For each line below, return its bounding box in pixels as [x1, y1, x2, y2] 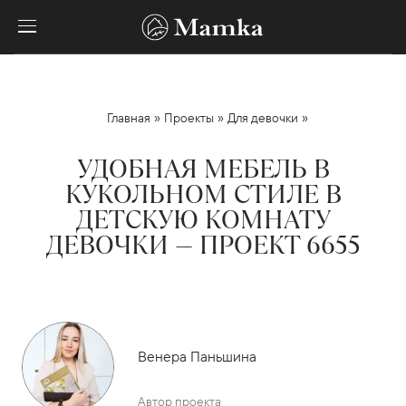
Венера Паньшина [137, 346, 256, 365]
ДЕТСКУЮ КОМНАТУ [75, 202, 331, 237]
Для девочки [227, 110, 298, 126]
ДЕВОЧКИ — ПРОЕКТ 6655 [45, 227, 361, 263]
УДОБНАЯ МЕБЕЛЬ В [76, 151, 330, 187]
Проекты [164, 110, 214, 126]
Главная [107, 110, 150, 126]
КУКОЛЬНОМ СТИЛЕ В [64, 177, 342, 212]
